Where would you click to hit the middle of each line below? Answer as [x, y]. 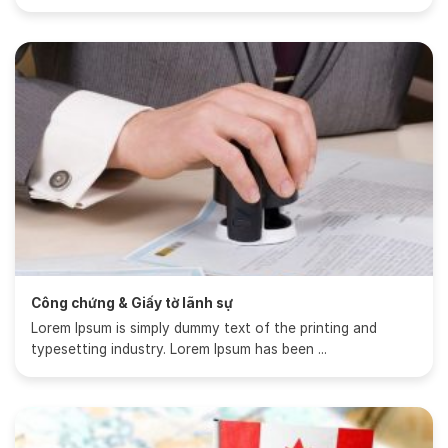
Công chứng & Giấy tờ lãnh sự [132, 302]
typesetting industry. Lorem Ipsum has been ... [179, 349]
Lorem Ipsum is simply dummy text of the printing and [204, 328]
